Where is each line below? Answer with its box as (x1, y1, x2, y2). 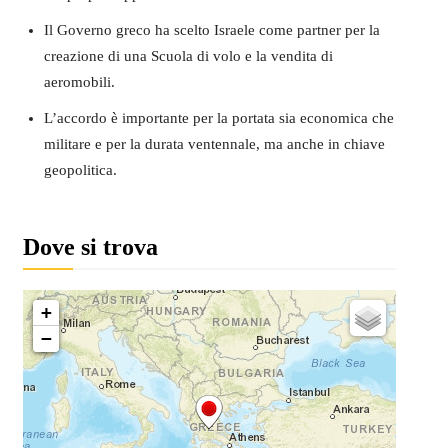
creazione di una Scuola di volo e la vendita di (43, 47, 333, 64)
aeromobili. (43, 73, 115, 90)
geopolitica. (43, 161, 117, 178)
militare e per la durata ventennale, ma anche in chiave (43, 135, 385, 152)
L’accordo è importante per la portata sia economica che (43, 109, 394, 126)
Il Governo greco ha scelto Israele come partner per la (43, 21, 380, 38)
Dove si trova (22, 233, 158, 260)
